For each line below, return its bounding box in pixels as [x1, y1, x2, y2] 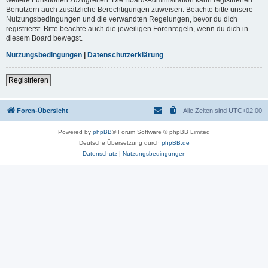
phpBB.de [161, 139, 190, 146]
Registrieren [8, 75, 48, 84]
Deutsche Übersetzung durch [78, 139, 162, 146]
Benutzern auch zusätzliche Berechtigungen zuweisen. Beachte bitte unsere [6, 5, 253, 14]
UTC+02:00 [229, 106, 262, 114]
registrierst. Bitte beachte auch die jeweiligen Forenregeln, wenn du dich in [6, 24, 248, 33]
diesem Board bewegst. [6, 33, 83, 42]
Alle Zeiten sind [183, 106, 229, 114]
